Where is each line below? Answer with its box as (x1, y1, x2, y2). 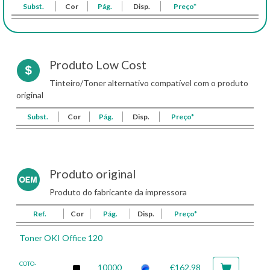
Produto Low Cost (49, 58, 146, 72)
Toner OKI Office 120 (19, 233, 102, 243)
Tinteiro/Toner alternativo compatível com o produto (49, 78, 248, 88)
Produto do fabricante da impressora (49, 187, 187, 197)
